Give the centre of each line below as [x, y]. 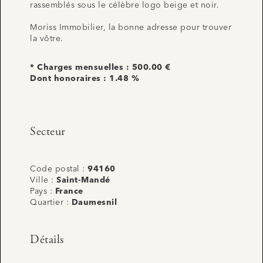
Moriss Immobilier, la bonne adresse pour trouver [131, 27]
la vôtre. [47, 38]
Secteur [48, 131]
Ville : [43, 180]
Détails [47, 240]
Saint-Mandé [83, 180]
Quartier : [51, 202]
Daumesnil [94, 202]
